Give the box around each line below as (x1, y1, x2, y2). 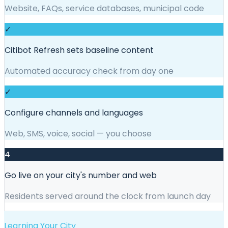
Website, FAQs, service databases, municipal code (5, 2, 204, 14)
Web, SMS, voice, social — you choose (5, 127, 152, 139)
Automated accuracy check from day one (5, 65, 174, 77)
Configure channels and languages (5, 106, 143, 119)
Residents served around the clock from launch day (5, 190, 211, 202)
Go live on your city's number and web (5, 169, 157, 181)
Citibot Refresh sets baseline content (5, 44, 154, 56)
